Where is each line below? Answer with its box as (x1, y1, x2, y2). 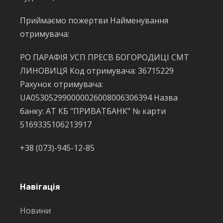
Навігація (20, 181, 60, 192)
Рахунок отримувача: (20, 79, 103, 90)
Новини (20, 205, 51, 216)
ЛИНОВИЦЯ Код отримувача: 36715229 (20, 65, 174, 76)
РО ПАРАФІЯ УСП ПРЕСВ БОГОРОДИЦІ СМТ (20, 52, 189, 63)
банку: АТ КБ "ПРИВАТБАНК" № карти (20, 106, 166, 116)
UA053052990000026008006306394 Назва (20, 92, 178, 103)
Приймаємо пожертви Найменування (20, 15, 168, 26)
